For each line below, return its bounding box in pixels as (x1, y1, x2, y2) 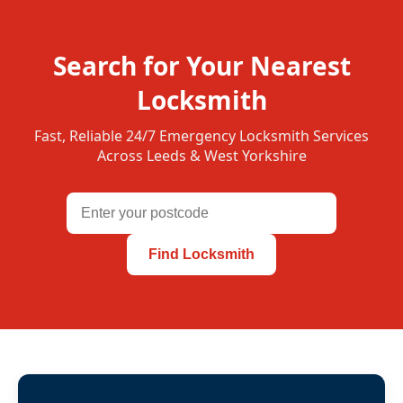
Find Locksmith (148, 246, 255, 263)
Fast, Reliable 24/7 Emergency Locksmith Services (34, 126, 369, 147)
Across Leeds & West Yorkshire (96, 146, 307, 166)
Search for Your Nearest (52, 49, 351, 84)
